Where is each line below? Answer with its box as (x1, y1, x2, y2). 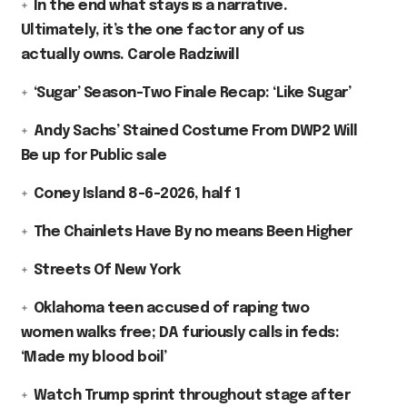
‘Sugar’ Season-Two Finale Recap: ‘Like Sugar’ (33, 84, 352, 101)
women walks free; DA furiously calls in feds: (20, 324, 340, 341)
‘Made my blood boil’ (20, 349, 167, 365)
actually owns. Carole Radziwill (20, 46, 240, 63)
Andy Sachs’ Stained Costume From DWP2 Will (33, 123, 358, 139)
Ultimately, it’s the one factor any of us (20, 22, 304, 38)
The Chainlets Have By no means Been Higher (33, 223, 352, 240)
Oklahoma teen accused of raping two (33, 300, 310, 316)
